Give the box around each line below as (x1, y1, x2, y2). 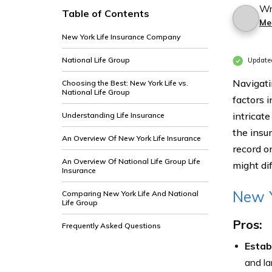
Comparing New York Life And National (62, 189, 199, 198)
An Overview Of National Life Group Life (62, 157, 200, 166)
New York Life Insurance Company (62, 32, 180, 41)
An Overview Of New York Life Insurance (62, 134, 201, 143)
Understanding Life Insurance (62, 110, 165, 120)
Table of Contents (62, 7, 149, 19)
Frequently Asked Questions (62, 221, 161, 230)
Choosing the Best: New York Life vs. (62, 78, 188, 87)
